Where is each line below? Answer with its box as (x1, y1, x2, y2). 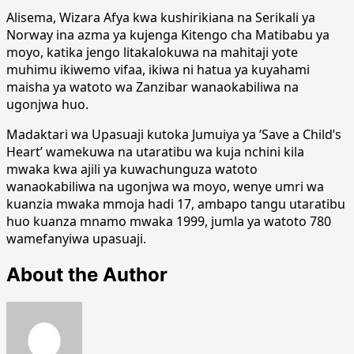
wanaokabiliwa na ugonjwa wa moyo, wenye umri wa (6, 177, 324, 195)
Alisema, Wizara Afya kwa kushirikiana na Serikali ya (6, 8, 315, 26)
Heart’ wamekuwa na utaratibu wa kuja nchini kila (6, 142, 304, 160)
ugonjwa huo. (6, 95, 88, 113)
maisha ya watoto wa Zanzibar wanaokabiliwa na (6, 77, 299, 96)
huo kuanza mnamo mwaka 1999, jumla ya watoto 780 (6, 212, 331, 230)
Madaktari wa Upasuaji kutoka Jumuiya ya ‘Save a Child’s (6, 125, 341, 143)
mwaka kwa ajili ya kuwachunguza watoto (6, 160, 258, 178)
